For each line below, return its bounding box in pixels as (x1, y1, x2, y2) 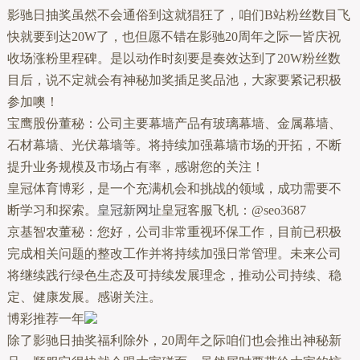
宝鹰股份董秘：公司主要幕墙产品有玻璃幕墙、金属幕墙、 (6, 116, 342, 130)
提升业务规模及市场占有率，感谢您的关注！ (6, 159, 264, 174)
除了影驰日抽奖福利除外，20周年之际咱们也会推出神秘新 (6, 333, 342, 347)
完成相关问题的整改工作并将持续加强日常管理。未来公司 (6, 246, 342, 260)
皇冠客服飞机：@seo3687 (161, 202, 306, 217)
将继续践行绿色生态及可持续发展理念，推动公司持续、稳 (6, 268, 342, 282)
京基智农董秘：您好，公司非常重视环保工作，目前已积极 (6, 224, 342, 239)
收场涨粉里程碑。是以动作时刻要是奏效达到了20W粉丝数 (6, 51, 341, 65)
